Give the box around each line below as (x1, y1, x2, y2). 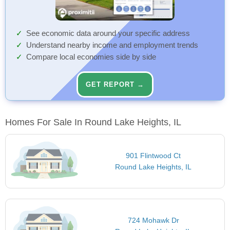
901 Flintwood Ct (126, 151, 181, 160)
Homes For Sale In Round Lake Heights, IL (5, 117, 181, 128)
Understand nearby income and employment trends (26, 41, 198, 50)
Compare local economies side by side (26, 53, 156, 62)
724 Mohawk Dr (127, 216, 179, 224)
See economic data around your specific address (26, 29, 190, 38)
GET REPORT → (86, 81, 144, 89)
